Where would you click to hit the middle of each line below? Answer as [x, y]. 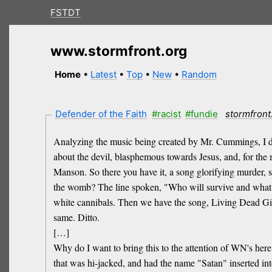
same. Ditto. [76, 217]
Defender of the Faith [101, 114]
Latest [104, 75]
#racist [166, 114]
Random [199, 75]
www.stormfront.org [118, 50]
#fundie [202, 114]
